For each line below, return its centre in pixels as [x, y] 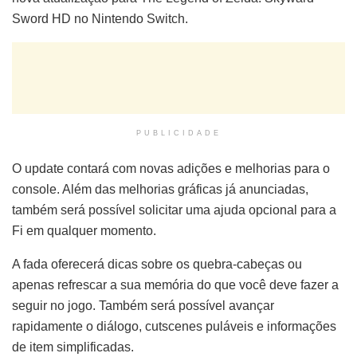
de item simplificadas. [73, 347]
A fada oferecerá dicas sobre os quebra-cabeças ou [157, 264]
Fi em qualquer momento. [84, 230]
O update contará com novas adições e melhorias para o [171, 168]
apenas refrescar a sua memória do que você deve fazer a [175, 284]
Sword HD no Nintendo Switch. [100, 18]
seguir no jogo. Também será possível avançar [143, 305]
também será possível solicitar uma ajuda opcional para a [174, 210]
